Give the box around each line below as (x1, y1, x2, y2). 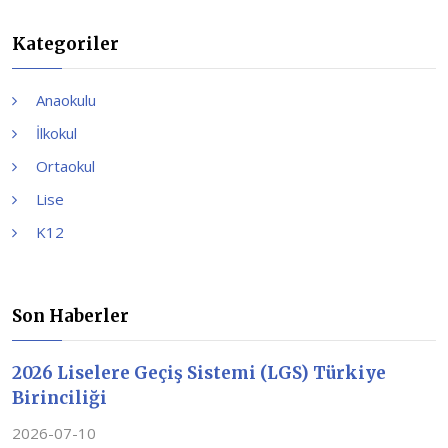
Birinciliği (12, 386, 107, 409)
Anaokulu (36, 89, 96, 110)
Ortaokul (36, 155, 95, 176)
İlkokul (36, 122, 77, 143)
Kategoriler (12, 32, 119, 55)
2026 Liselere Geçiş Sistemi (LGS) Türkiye (12, 361, 386, 384)
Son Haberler (12, 304, 129, 327)
